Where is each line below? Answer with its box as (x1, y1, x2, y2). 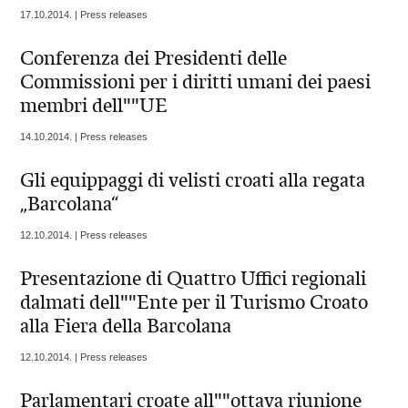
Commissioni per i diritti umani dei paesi (20, 69, 372, 94)
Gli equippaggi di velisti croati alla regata (20, 168, 366, 192)
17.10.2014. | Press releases (20, 8, 148, 20)
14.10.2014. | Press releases (20, 130, 148, 142)
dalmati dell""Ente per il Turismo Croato (20, 290, 369, 314)
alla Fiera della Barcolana (20, 313, 232, 338)
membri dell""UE (20, 93, 168, 117)
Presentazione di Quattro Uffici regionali (20, 266, 367, 291)
